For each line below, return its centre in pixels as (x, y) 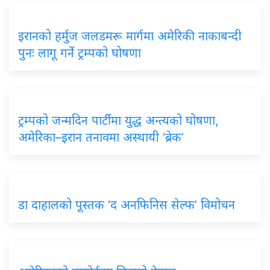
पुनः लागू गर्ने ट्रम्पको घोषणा (80, 53)
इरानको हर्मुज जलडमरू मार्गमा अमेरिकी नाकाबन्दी (130, 36)
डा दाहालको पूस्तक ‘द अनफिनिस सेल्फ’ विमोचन (127, 205)
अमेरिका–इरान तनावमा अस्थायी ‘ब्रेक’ (101, 137)
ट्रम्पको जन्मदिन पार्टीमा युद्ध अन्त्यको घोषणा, (118, 120)
